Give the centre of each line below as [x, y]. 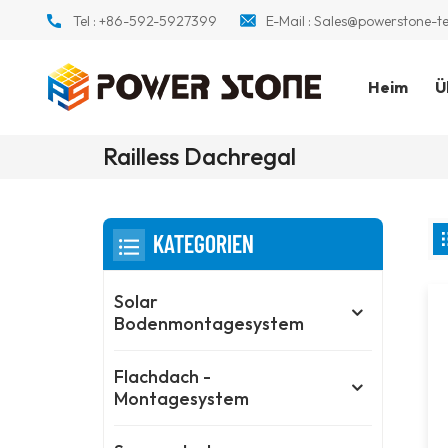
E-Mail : [289, 21]
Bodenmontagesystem [209, 324]
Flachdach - [163, 377]
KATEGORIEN [204, 244]
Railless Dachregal [200, 156]
